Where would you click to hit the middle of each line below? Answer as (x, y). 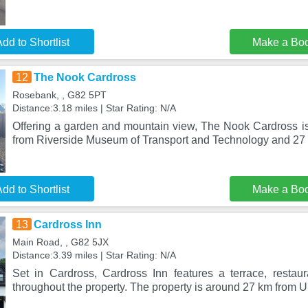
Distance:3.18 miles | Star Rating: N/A (94, 108)
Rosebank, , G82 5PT (59, 95)
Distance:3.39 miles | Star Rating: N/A (94, 255)
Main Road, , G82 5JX (60, 242)
